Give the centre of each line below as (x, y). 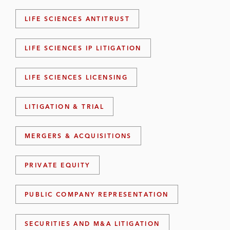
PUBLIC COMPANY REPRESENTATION (97, 194)
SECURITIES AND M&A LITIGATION (92, 224)
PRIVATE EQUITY (57, 165)
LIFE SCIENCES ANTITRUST (78, 19)
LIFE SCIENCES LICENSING (76, 77)
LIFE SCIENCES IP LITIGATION (83, 48)
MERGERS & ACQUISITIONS (78, 136)
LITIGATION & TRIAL (65, 107)
